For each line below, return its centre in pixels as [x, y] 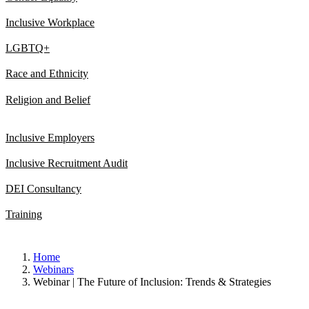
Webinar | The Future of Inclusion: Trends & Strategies [152, 281]
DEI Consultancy [43, 189]
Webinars [53, 269]
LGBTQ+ [28, 48]
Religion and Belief [48, 99]
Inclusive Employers [50, 137]
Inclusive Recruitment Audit [67, 163]
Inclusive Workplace [50, 22]
